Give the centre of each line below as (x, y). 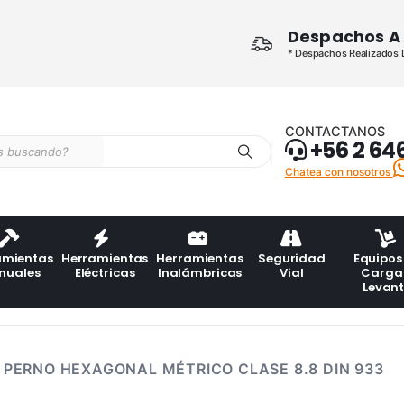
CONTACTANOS (335, 131)
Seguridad (292, 259)
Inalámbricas (200, 273)
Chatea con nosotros (339, 171)
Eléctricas (105, 273)
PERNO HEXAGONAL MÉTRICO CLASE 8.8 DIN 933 (193, 369)
